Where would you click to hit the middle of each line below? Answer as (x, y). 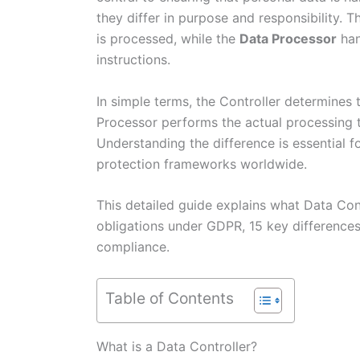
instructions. (133, 59)
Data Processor (288, 39)
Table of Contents (170, 298)
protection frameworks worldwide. (202, 164)
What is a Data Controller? (177, 346)
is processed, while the (168, 39)
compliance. (133, 247)
